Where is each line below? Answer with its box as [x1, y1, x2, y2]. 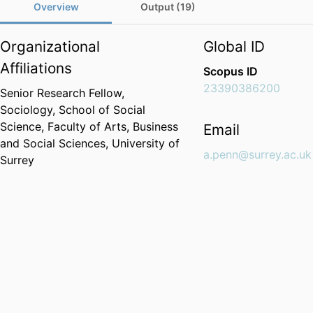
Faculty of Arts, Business [48, 119, 178, 134]
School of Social [59, 103, 145, 117]
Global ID [203, 38, 265, 56]
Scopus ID [203, 64, 259, 79]
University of [112, 136, 180, 151]
